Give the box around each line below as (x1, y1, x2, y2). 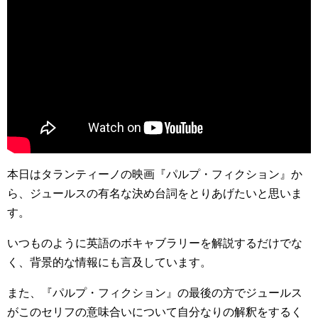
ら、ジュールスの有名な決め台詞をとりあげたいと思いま (7, 187, 302, 199)
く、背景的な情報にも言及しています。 (7, 256, 212, 268)
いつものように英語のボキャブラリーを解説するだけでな (7, 236, 302, 249)
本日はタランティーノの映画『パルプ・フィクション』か (7, 168, 302, 180)
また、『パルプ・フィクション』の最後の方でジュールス (7, 286, 302, 299)
